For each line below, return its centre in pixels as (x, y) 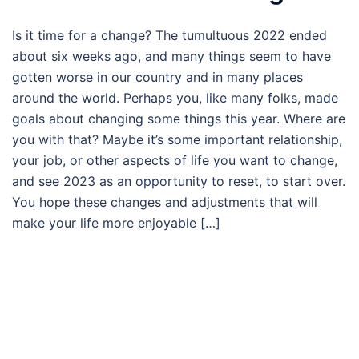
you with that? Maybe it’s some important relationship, (177, 140)
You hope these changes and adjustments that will (165, 202)
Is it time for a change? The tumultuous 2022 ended (169, 36)
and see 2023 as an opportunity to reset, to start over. (179, 182)
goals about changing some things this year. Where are (179, 119)
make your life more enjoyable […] (116, 223)
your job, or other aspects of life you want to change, (175, 161)
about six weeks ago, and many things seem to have (171, 56)
